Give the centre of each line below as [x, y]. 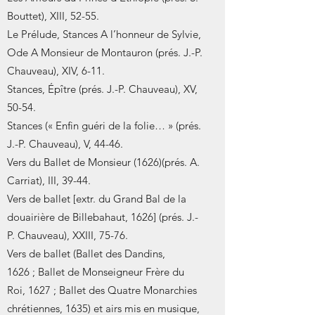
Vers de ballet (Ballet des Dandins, [86, 253]
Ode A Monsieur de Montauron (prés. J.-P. [105, 52]
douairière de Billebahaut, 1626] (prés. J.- [103, 217]
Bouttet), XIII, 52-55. [53, 16]
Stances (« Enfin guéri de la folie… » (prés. [104, 126]
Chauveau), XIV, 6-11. [56, 71]
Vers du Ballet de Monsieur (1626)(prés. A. [103, 162]
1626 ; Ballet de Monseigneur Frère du [96, 272]
